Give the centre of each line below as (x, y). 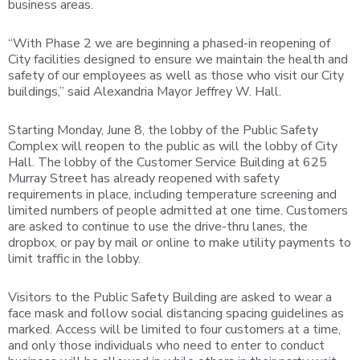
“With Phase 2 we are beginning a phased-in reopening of (169, 43)
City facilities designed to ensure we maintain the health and (178, 59)
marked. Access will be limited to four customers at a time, (174, 329)
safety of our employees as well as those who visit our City (176, 76)
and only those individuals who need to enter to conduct (166, 346)
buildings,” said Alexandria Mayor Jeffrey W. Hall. (145, 92)
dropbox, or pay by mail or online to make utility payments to (180, 243)
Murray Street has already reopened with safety (144, 178)
